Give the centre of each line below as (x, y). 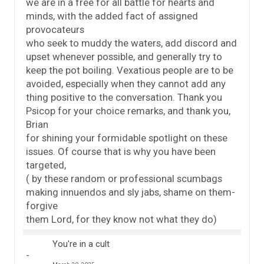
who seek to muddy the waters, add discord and (131, 43)
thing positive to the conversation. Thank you (124, 98)
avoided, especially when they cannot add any (126, 84)
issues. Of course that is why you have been (121, 152)
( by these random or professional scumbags (124, 179)
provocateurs (55, 30)
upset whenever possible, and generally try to (124, 57)
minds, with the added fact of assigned (112, 16)
